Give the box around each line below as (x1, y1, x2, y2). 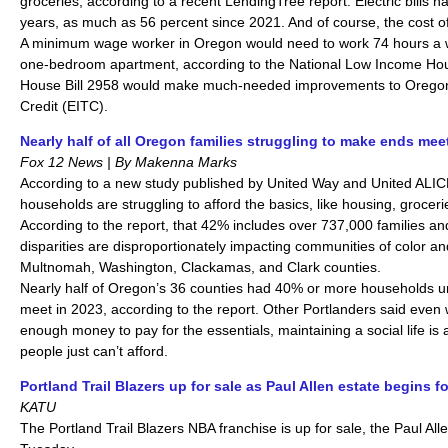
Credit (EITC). (20, 97, 108, 114)
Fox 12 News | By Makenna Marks (20, 153, 237, 170)
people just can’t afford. (20, 342, 168, 359)
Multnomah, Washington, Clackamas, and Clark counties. (20, 258, 381, 275)
